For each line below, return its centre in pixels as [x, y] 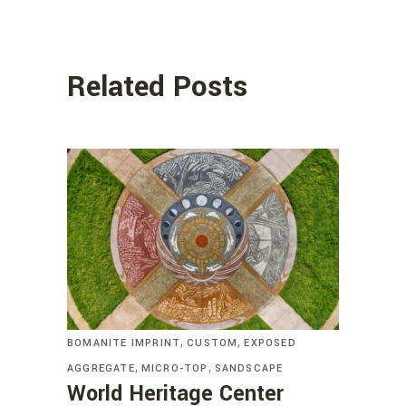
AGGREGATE [101, 368]
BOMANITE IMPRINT [124, 343]
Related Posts [157, 87]
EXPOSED [270, 343]
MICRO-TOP [174, 368]
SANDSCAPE [249, 368]
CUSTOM [213, 343]
